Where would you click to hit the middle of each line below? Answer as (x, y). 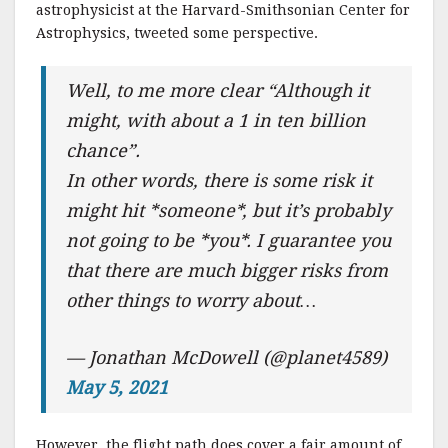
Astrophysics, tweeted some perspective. (177, 32)
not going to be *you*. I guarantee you (229, 240)
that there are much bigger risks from (227, 270)
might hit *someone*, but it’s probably (229, 210)
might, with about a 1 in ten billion (216, 120)
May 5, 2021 (117, 387)
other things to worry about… (191, 300)
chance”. (103, 150)
